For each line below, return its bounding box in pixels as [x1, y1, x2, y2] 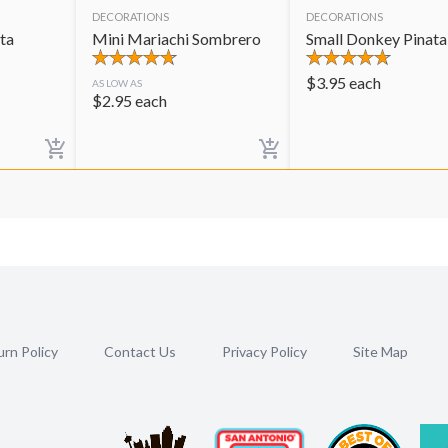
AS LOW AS [92, 77, 142, 90]
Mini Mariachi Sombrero [92, 29, 261, 48]
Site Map [353, 343, 408, 360]
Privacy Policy [222, 343, 307, 360]
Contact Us [104, 343, 176, 360]
